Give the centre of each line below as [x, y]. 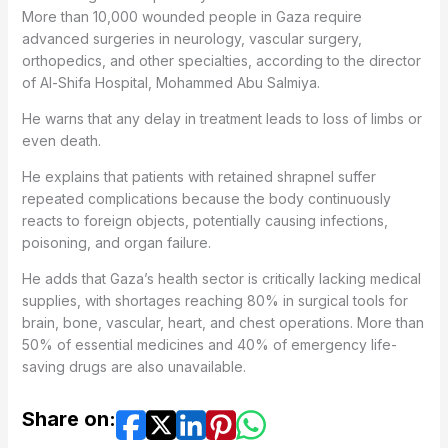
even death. [61, 141]
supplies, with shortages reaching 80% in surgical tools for [214, 301]
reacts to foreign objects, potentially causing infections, [204, 221]
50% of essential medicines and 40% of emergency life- [209, 345]
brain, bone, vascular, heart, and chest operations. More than [222, 323]
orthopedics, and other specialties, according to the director [221, 61]
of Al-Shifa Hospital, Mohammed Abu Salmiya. [170, 83]
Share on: [68, 419]
